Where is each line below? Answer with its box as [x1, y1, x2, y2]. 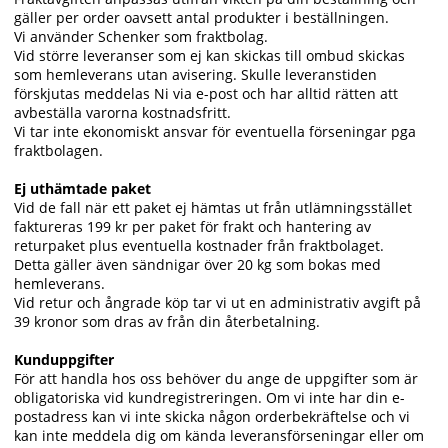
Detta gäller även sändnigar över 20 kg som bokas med [14, 255, 381, 275]
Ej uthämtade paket [14, 179, 151, 199]
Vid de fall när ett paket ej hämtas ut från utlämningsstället [14, 198, 412, 218]
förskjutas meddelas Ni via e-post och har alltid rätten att [14, 84, 398, 104]
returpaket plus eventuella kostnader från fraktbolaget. [14, 236, 384, 256]
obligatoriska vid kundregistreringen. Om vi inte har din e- [14, 388, 405, 408]
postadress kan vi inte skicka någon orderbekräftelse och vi [14, 407, 410, 427]
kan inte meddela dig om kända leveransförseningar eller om [14, 426, 424, 446]
